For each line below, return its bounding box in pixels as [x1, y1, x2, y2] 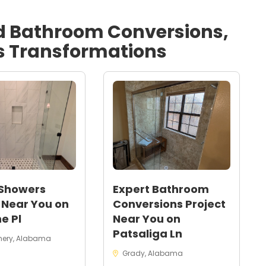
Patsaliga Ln [112, 226, 182, 241]
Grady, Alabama [120, 249, 183, 258]
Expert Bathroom [112, 182, 209, 197]
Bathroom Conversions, [9, 20, 229, 45]
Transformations [5, 39, 167, 64]
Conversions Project [112, 197, 226, 211]
